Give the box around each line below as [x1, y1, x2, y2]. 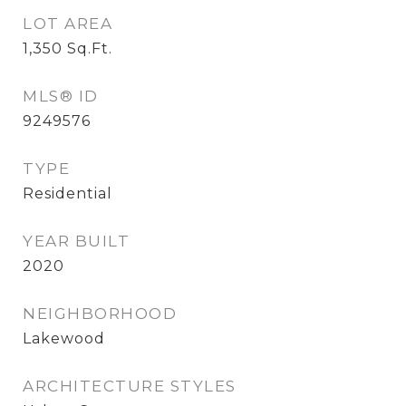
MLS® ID [23, 87, 99, 105]
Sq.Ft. [67, 40, 112, 57]
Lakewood [23, 330, 105, 347]
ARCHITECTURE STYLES [23, 377, 237, 395]
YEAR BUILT [23, 232, 130, 250]
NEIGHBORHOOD [23, 304, 177, 323]
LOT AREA [23, 14, 112, 33]
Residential [23, 185, 112, 202]
